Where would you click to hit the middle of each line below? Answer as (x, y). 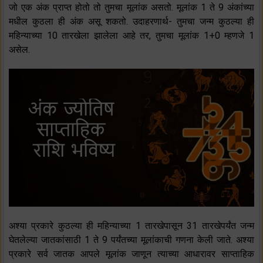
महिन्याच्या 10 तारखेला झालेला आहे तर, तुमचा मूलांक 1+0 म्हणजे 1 (131, 35)
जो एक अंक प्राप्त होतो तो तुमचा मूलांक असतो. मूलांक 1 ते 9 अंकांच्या (131, 7)
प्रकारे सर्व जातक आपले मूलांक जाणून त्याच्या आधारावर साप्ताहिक (131, 254)
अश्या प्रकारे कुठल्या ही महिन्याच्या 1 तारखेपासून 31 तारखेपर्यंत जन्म (131, 226)
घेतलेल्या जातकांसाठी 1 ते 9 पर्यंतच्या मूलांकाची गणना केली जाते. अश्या (131, 240)
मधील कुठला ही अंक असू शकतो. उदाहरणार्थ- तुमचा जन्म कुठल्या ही (131, 21)
